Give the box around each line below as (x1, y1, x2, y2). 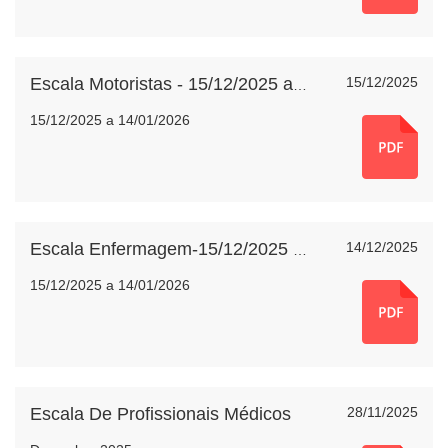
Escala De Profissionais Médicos (30, 404, 291, 424)
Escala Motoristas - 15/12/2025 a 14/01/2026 (293, 77, 307, 93)
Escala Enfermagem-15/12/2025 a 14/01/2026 (293, 242, 307, 258)
